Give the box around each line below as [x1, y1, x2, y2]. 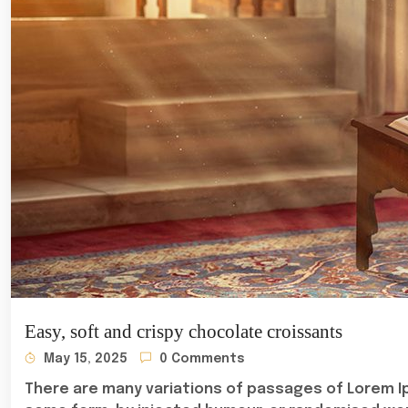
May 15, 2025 [40, 352, 127, 365]
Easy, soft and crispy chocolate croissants [25, 321, 342, 342]
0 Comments [156, 352, 245, 365]
